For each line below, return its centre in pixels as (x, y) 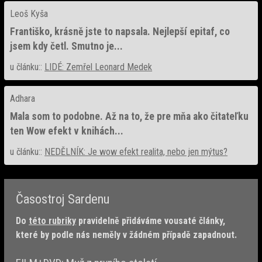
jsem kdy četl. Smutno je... (67, 46)
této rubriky (53, 220)
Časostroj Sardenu (63, 199)
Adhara (23, 98)
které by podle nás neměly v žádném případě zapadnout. (127, 235)
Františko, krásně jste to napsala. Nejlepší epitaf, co (120, 31)
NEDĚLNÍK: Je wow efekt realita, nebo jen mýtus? (136, 151)
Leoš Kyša (29, 13)
